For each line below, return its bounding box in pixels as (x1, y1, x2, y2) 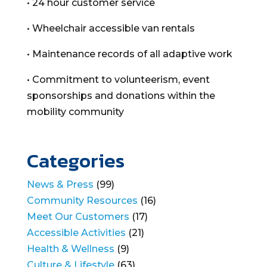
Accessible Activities (26, 226, 126, 238)
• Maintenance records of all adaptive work (26, 48, 232, 60)
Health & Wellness (26, 243, 114, 254)
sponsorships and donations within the (26, 89, 215, 101)
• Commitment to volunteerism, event (26, 73, 210, 85)
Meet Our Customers (26, 210, 129, 222)
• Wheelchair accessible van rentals (26, 22, 195, 34)
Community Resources (26, 194, 138, 206)
